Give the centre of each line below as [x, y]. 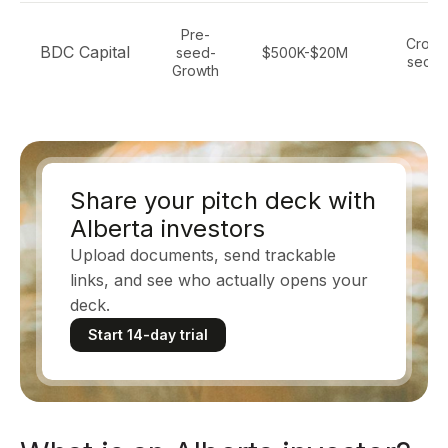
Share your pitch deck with [223, 200]
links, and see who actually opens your [219, 280]
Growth [195, 70]
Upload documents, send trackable [203, 255]
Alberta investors [167, 228]
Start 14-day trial [148, 334]
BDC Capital [85, 52]
